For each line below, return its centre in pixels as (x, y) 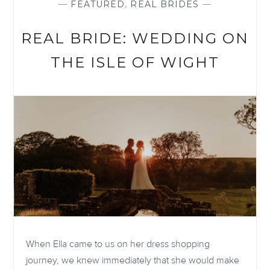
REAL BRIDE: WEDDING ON (135, 38)
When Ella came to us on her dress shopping (118, 244)
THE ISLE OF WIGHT (135, 62)
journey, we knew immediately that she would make (133, 260)
